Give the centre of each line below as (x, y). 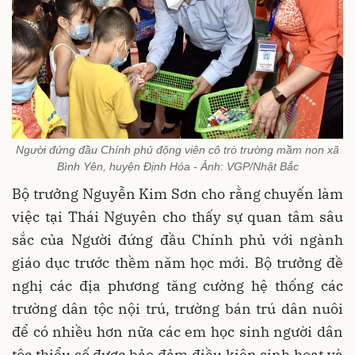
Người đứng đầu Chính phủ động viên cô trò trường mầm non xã (177, 149)
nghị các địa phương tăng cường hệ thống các (177, 285)
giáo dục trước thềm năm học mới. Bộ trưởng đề (177, 262)
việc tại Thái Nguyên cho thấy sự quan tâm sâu (177, 216)
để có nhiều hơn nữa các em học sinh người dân (177, 331)
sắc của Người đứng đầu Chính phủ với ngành (177, 239)
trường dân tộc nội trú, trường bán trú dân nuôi (177, 308)
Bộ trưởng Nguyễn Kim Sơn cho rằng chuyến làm (177, 193)
